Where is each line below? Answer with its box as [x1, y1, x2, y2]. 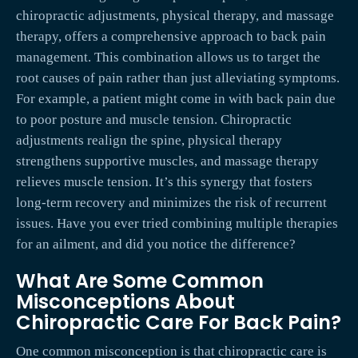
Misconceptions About [16, 288, 235, 316]
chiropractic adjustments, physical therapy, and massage [16, 8, 334, 24]
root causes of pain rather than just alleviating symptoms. [16, 70, 340, 86]
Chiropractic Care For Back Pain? [16, 309, 341, 336]
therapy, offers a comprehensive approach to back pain [16, 29, 326, 45]
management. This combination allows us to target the [16, 50, 320, 66]
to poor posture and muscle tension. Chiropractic [16, 112, 292, 128]
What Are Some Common [16, 268, 264, 295]
